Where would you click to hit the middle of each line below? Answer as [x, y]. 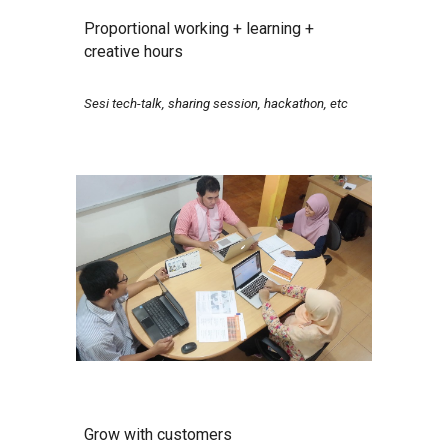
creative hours [134, 51]
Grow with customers [158, 435]
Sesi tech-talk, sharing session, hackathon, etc [216, 103]
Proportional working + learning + [199, 28]
